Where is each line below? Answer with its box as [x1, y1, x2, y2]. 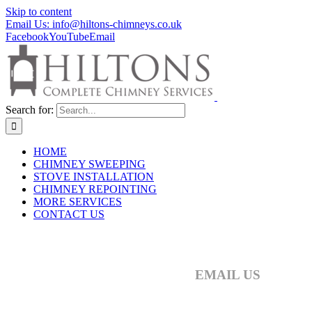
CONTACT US [33, 208, 104, 220]
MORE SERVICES [33, 196, 122, 208]
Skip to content [6, 6, 72, 17]
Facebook [6, 31, 49, 42]
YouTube [49, 31, 89, 42]
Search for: [6, 104, 54, 116]
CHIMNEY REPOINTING [33, 183, 157, 195]
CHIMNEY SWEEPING [33, 158, 146, 170]
